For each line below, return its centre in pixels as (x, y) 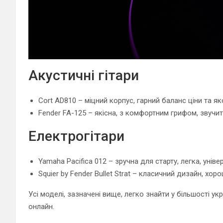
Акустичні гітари (84, 75)
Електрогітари (76, 136)
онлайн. (41, 206)
